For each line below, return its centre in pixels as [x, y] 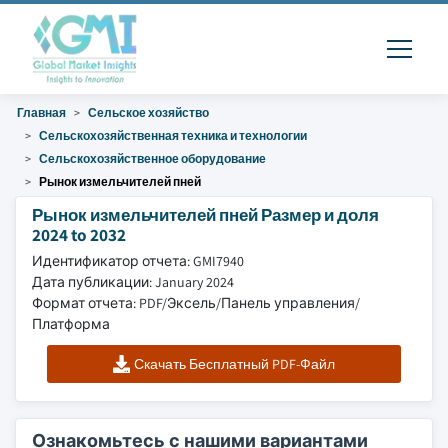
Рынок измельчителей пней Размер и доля [205, 214]
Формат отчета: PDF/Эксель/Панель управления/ [196, 303]
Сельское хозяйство [148, 112]
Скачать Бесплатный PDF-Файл [235, 364]
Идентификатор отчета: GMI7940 [138, 261]
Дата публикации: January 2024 [133, 282]
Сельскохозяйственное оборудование [152, 158]
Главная [41, 112]
